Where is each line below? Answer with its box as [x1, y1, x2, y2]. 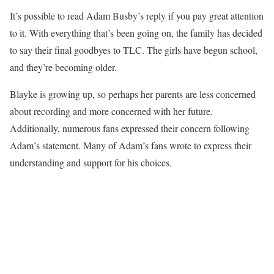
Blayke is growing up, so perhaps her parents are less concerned [10, 87, 256, 101]
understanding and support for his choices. [10, 156, 172, 169]
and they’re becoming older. [10, 61, 117, 74]
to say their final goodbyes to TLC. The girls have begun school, [10, 43, 257, 57]
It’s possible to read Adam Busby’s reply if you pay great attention [10, 9, 264, 23]
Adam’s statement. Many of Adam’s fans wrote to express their [10, 139, 251, 152]
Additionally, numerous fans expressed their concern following [10, 122, 250, 135]
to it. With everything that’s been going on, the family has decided [10, 26, 262, 40]
